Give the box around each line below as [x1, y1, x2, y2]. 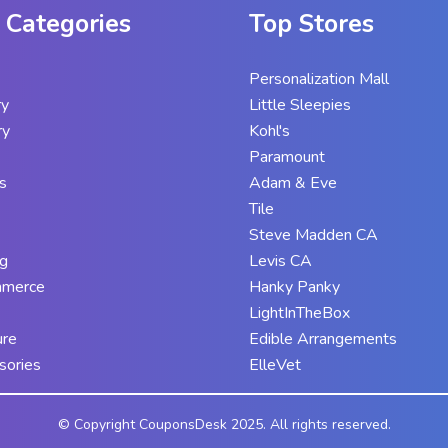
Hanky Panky [248, 275, 340, 298]
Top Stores [248, 6, 374, 41]
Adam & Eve [248, 171, 337, 194]
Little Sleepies [248, 93, 351, 116]
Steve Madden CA [248, 223, 378, 246]
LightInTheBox [248, 301, 350, 324]
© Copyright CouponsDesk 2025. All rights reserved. [57, 414, 391, 434]
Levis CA [248, 249, 312, 272]
